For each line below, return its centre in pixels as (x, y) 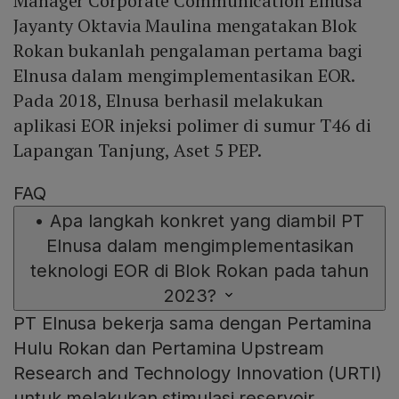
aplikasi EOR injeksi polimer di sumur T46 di (192, 126)
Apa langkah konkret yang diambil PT (207, 221)
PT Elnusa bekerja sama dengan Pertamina (193, 324)
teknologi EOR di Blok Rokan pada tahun (199, 271)
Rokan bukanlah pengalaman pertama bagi (188, 51)
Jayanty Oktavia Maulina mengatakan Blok (186, 26)
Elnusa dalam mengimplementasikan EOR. (184, 76)
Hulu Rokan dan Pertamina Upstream (169, 349)
